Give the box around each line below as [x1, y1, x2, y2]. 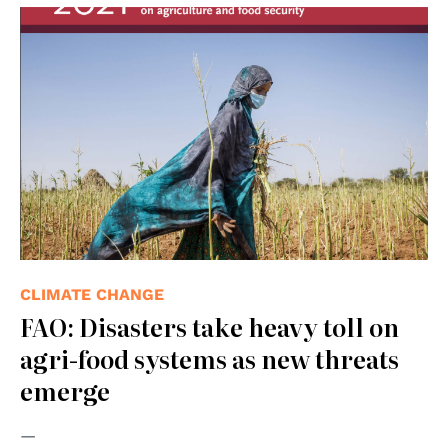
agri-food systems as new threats [20, 341, 399, 377]
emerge [20, 373, 110, 409]
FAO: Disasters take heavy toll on [20, 309, 399, 345]
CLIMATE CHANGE [20, 285, 164, 305]
